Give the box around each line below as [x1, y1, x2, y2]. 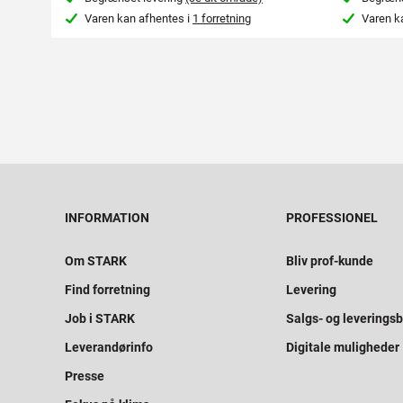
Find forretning [65, 282, 150, 298]
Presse [65, 369, 104, 384]
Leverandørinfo [65, 340, 153, 355]
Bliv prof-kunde [286, 254, 373, 269]
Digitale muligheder [286, 340, 399, 355]
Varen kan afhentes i [85, 12, 193, 26]
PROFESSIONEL [286, 210, 378, 226]
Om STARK [65, 254, 127, 269]
